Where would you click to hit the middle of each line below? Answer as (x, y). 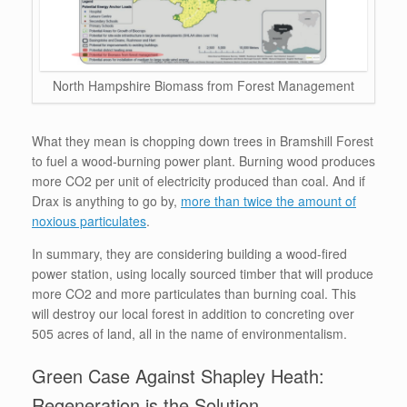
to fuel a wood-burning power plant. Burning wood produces (203, 161)
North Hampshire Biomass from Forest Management (203, 86)
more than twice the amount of (268, 201)
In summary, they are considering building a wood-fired (189, 254)
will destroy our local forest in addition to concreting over (193, 314)
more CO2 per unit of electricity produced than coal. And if (199, 181)
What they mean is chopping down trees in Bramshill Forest (203, 141)
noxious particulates (89, 221)
